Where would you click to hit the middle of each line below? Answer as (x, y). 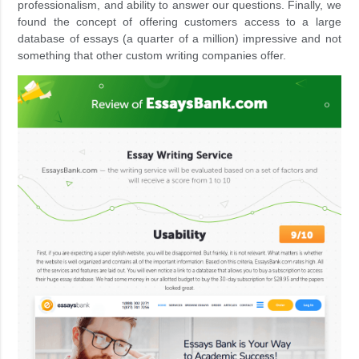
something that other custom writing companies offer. (152, 56)
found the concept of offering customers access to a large (179, 22)
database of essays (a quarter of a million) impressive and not (179, 39)
